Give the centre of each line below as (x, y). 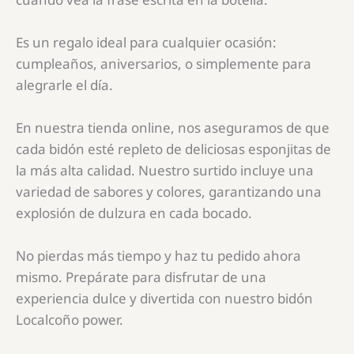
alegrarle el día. (64, 85)
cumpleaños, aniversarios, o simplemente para (164, 63)
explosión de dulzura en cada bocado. (134, 213)
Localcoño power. (70, 320)
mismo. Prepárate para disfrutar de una (141, 277)
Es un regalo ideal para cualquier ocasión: (146, 42)
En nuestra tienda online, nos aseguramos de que (173, 128)
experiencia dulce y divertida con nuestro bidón (164, 299)
